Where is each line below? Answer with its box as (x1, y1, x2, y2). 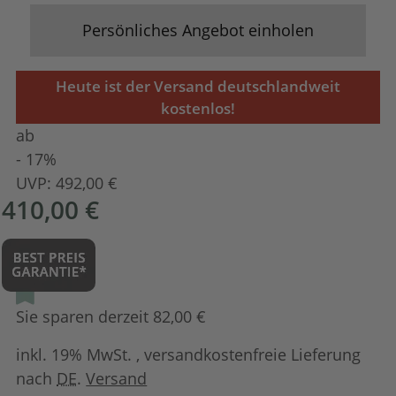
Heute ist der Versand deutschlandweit (56, 75, 340, 96)
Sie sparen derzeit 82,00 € (16, 305, 207, 327)
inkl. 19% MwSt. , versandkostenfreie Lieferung (16, 343, 362, 365)
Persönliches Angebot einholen (82, 19, 314, 41)
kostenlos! (161, 97, 235, 118)
